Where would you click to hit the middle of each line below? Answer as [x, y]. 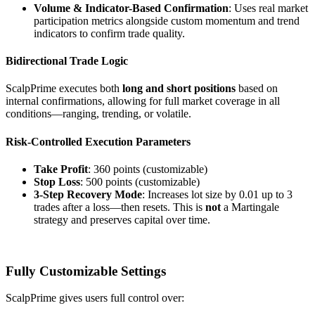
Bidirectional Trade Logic [67, 61]
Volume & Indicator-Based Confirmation [131, 8]
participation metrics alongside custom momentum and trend [167, 20]
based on [257, 89]
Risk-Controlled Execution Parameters [98, 141]
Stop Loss [57, 181]
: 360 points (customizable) [148, 169]
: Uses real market [268, 8]
